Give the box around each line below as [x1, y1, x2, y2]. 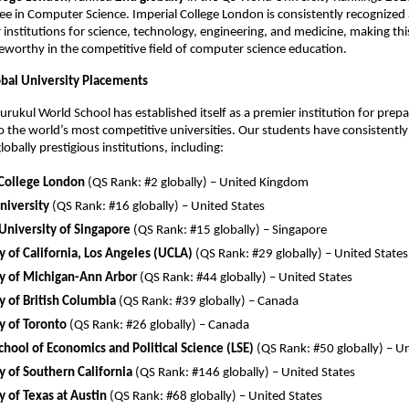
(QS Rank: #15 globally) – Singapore [131, 224, 327, 238]
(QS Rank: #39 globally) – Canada [116, 295, 299, 309]
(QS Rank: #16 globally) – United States [49, 200, 265, 215]
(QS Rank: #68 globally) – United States [107, 390, 322, 404]
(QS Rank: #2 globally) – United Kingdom [85, 176, 309, 191]
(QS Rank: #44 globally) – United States [137, 271, 352, 286]
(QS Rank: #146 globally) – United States [132, 366, 355, 381]
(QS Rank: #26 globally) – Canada [67, 319, 249, 333]
